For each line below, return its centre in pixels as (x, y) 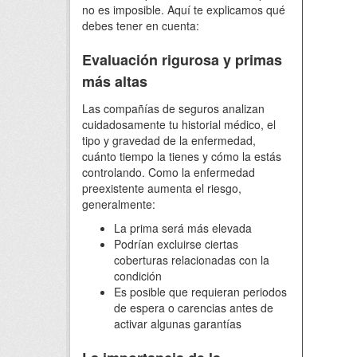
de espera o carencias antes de (194, 308)
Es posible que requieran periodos (200, 292)
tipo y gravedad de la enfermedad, (169, 140)
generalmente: (119, 204)
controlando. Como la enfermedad (169, 172)
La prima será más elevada (183, 228)
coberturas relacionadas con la (192, 260)
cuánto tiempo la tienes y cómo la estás (182, 156)
